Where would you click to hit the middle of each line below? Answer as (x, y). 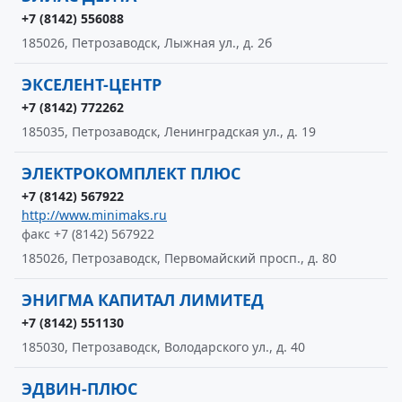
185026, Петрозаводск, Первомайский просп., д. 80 (179, 258)
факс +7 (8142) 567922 (88, 234)
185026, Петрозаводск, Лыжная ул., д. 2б (147, 43)
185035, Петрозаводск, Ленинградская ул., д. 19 (169, 131)
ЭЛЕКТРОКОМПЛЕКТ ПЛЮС (131, 173)
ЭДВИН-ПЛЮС (79, 389)
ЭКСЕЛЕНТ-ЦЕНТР (92, 84)
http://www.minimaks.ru (94, 215)
